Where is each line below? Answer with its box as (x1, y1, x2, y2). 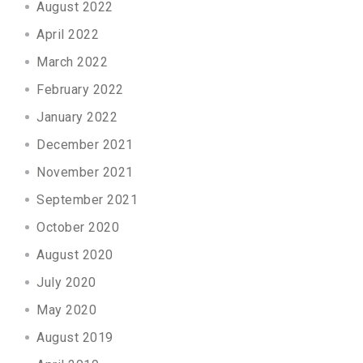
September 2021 (36, 191, 139, 207)
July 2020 (36, 274, 96, 290)
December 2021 (36, 136, 134, 152)
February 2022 (36, 81, 124, 97)
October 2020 (36, 219, 120, 235)
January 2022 (36, 109, 118, 125)
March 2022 (36, 53, 109, 70)
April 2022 (36, 26, 100, 42)
